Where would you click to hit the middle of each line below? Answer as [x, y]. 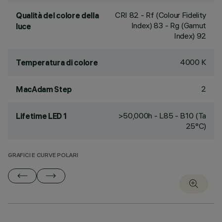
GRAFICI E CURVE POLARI [43, 156]
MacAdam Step [44, 89]
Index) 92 [190, 36]
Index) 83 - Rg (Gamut [168, 25]
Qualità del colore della [57, 15]
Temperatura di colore [57, 62]
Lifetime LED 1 [41, 116]
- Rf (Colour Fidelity [172, 15]
